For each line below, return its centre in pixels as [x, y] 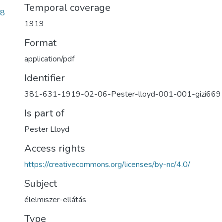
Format [40, 43]
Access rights [55, 148]
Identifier [45, 78]
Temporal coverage [67, 8]
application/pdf [49, 59]
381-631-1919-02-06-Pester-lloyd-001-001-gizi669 [123, 94]
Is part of [44, 113]
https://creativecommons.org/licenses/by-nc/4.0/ [107, 165]
